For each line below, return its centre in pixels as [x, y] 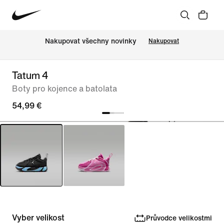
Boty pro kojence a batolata [64, 89]
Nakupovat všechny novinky [91, 41]
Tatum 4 [30, 75]
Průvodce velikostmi [179, 218]
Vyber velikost [38, 218]
